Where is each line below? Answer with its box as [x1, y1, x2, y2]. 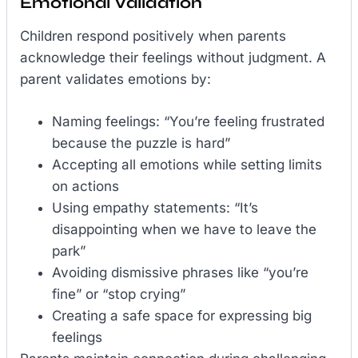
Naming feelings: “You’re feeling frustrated [52, 113, 324, 129]
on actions [52, 177, 119, 194]
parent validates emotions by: [20, 71, 211, 88]
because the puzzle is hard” [52, 134, 230, 151]
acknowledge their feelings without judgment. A [20, 50, 326, 66]
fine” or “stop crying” [52, 285, 185, 302]
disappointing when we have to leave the [52, 221, 316, 237]
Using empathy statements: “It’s [52, 199, 258, 216]
